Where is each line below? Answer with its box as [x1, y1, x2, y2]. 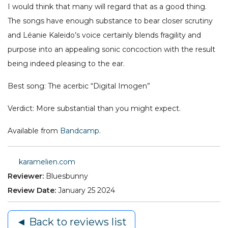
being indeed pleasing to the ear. [8, 59, 125, 69]
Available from [8, 126, 60, 136]
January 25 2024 [58, 186, 115, 195]
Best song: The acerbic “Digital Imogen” [8, 81, 150, 91]
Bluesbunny [46, 172, 88, 181]
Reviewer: [8, 172, 44, 181]
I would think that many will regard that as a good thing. [8, 2, 207, 12]
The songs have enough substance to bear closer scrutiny [8, 16, 213, 26]
